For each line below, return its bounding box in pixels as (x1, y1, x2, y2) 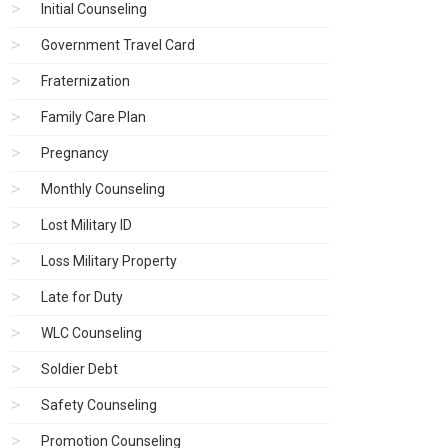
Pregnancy (41, 144, 109, 161)
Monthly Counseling (41, 180, 165, 197)
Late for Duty (41, 288, 123, 305)
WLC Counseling (41, 324, 142, 341)
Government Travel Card (41, 36, 195, 53)
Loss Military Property (41, 252, 177, 269)
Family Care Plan (41, 108, 146, 125)
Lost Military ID (41, 216, 132, 233)
